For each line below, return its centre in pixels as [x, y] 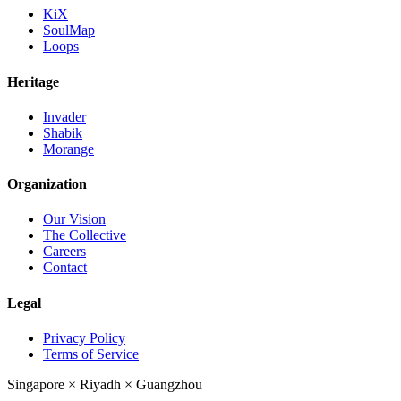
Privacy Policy [84, 337]
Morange [68, 149]
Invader [64, 116]
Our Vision [74, 219]
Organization [47, 184]
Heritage [33, 81]
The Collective [85, 235]
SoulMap [69, 30]
